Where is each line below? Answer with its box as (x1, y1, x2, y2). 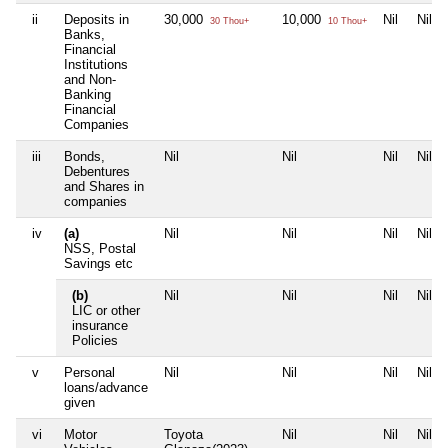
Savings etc (64, 255, 133, 271)
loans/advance (64, 379, 148, 395)
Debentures (64, 163, 130, 179)
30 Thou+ (207, 15, 249, 26)
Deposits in (64, 11, 129, 27)
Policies (72, 332, 118, 348)
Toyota (164, 426, 203, 442)
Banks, (64, 26, 105, 42)
